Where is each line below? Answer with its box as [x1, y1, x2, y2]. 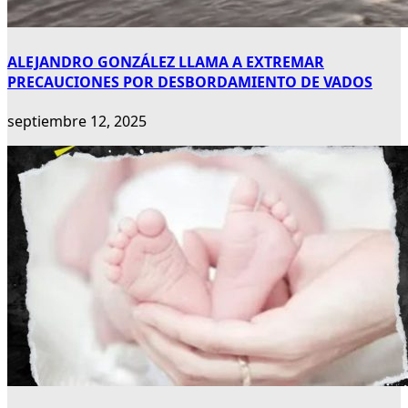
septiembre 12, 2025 [7, 110, 147, 131]
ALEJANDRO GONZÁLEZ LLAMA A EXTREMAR [7, 51, 324, 72]
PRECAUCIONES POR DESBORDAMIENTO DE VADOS [7, 71, 372, 92]
